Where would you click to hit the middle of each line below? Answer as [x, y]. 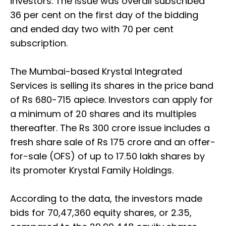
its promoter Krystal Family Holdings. [92, 171]
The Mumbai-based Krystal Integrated [96, 72]
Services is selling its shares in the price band [112, 86]
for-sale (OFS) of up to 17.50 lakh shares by [107, 156]
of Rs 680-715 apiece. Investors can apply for [111, 100]
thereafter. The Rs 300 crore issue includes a [110, 128]
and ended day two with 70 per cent [92, 29]
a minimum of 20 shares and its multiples [103, 114]
